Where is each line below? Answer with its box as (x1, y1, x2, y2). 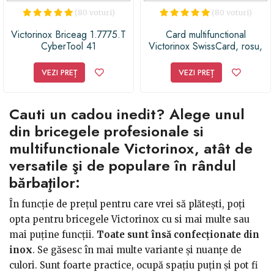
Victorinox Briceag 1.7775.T (11, 28, 126, 42)
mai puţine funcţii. (9, 228, 97, 240)
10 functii (187, 51, 224, 65)
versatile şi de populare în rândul (9, 154, 236, 176)
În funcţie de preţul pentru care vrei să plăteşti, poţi (9, 198, 245, 210)
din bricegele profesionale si (9, 120, 204, 142)
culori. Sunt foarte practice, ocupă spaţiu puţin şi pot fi (9, 259, 258, 271)
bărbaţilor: (9, 171, 84, 193)
